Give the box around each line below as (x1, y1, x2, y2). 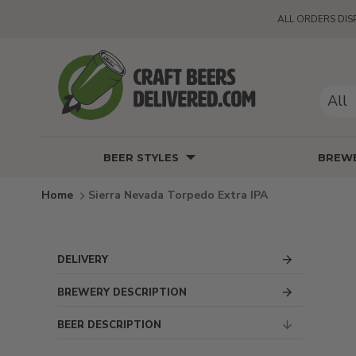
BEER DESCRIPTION (57, 317, 161, 332)
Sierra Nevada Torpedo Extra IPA (88, 187, 268, 203)
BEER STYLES (103, 150, 179, 164)
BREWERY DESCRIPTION (57, 284, 187, 300)
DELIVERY (57, 252, 108, 267)
